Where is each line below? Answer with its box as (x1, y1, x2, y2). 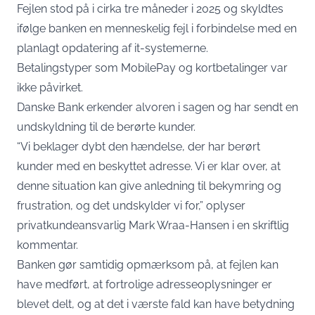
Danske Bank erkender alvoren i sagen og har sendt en (17, 101, 298, 114)
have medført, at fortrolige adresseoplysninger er (17, 278, 272, 291)
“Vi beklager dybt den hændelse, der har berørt (17, 140, 260, 153)
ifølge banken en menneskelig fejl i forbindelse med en (17, 22, 297, 35)
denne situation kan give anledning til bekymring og (17, 179, 281, 193)
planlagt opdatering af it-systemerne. (17, 41, 208, 55)
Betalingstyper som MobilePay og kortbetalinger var (17, 61, 288, 75)
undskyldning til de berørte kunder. (17, 120, 195, 134)
